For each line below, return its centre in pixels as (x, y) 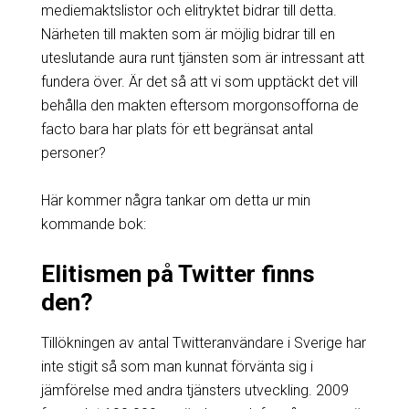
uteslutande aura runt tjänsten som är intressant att (202, 58)
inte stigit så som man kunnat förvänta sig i (177, 366)
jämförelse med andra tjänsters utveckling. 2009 (194, 390)
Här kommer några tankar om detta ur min (175, 200)
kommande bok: (93, 224)
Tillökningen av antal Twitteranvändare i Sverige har (203, 342)
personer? (73, 152)
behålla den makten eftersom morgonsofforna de (199, 105)
